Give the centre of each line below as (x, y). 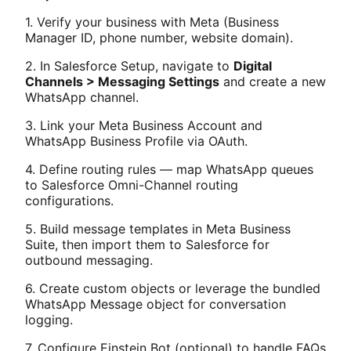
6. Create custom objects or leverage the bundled (173, 288)
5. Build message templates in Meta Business (158, 228)
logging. (49, 319)
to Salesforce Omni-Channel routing (132, 185)
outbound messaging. (89, 260)
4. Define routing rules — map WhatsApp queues (169, 169)
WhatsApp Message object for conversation (156, 304)
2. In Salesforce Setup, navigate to (129, 65)
